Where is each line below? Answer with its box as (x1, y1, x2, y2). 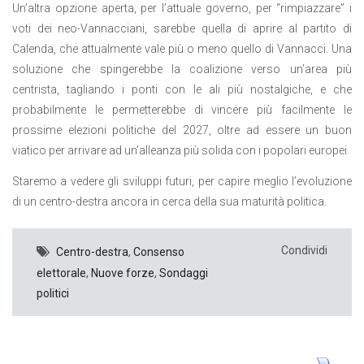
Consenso (133, 245, 184, 258)
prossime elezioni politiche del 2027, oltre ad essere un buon (12, 123, 352, 137)
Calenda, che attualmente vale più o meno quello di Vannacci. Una (12, 42, 352, 56)
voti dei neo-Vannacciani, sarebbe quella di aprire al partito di (12, 22, 352, 36)
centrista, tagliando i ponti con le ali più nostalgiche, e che (12, 83, 352, 97)
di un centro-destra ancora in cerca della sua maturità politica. (12, 194, 327, 208)
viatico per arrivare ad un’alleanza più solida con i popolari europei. (12, 144, 349, 158)
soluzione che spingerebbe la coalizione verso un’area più (12, 63, 352, 76)
